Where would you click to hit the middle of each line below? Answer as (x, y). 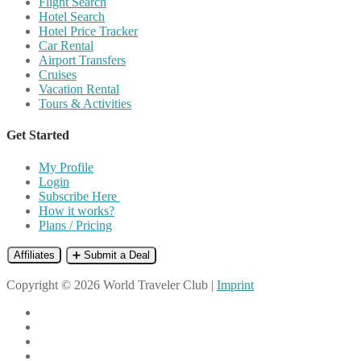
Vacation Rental (79, 89)
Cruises (58, 75)
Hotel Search (72, 17)
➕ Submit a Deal (111, 255)
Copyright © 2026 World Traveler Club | (112, 284)
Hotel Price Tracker (88, 31)
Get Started (38, 135)
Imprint (235, 284)
